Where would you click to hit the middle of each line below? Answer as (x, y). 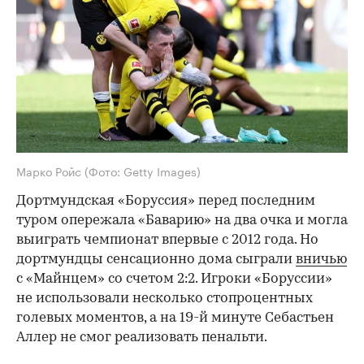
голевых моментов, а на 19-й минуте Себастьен (175, 318)
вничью (321, 260)
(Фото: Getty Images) (143, 171)
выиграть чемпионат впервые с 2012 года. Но (167, 240)
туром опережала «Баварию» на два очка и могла (182, 221)
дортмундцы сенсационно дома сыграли (156, 260)
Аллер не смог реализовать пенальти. (142, 338)
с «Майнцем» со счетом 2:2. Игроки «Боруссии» (174, 279)
